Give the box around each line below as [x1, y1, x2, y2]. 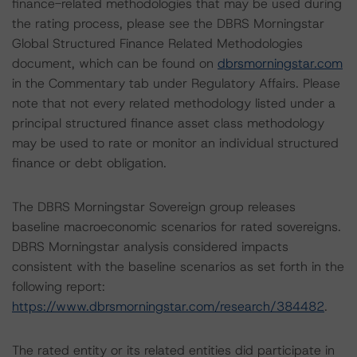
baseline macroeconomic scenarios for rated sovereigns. [12, 218, 341, 235]
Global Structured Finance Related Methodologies [12, 35, 303, 52]
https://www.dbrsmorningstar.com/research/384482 [12, 298, 324, 315]
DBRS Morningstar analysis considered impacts [12, 238, 288, 255]
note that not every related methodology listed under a [12, 95, 335, 112]
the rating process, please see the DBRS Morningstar [12, 15, 324, 32]
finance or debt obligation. [12, 155, 167, 171]
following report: [12, 278, 105, 295]
